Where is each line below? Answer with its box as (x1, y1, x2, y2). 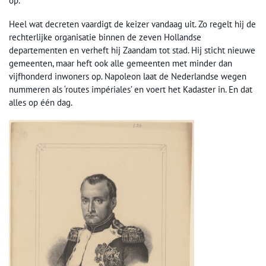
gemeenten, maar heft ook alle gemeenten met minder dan (9, 58, 232, 69)
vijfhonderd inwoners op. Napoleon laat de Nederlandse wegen (9, 71, 246, 82)
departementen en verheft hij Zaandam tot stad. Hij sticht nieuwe (9, 45, 255, 56)
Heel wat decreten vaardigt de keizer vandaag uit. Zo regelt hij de (9, 18, 256, 30)
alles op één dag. (9, 97, 72, 108)
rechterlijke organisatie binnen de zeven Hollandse (9, 31, 201, 43)
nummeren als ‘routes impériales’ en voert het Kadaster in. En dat (9, 84, 252, 95)
